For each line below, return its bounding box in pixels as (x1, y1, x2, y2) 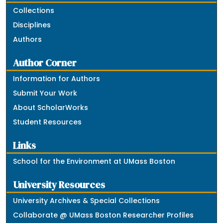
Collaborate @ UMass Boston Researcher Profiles (13, 210, 194, 220)
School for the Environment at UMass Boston (13, 156, 176, 166)
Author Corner (13, 56, 77, 70)
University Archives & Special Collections (13, 195, 160, 206)
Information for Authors (13, 73, 101, 84)
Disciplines (13, 19, 51, 30)
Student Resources (13, 116, 82, 127)
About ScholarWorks (13, 102, 89, 112)
